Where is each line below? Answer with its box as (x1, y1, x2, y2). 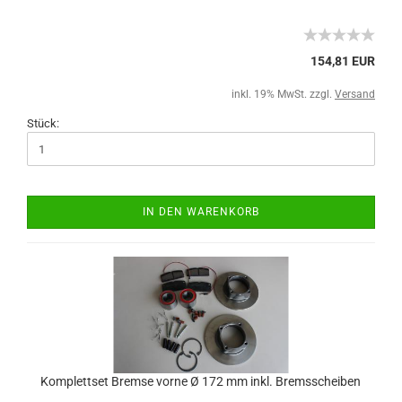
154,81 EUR (310, 54, 375, 68)
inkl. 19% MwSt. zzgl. (232, 88, 335, 100)
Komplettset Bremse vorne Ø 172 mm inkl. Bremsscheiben (40, 374, 361, 389)
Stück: (27, 117, 59, 130)
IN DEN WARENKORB (143, 205, 259, 218)
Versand (335, 88, 375, 100)
